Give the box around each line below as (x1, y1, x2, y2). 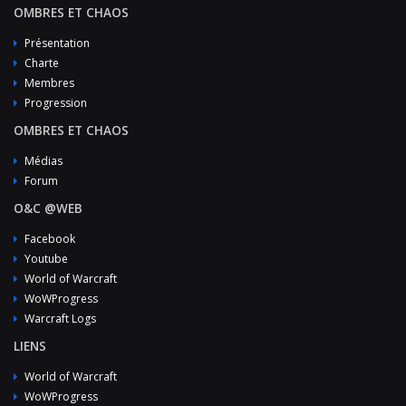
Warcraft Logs (24, 311, 96, 326)
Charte (24, 55, 59, 71)
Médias (24, 153, 63, 169)
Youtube (24, 251, 68, 266)
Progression (24, 95, 87, 111)
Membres (24, 75, 74, 91)
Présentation (24, 35, 90, 51)
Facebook (24, 231, 75, 246)
